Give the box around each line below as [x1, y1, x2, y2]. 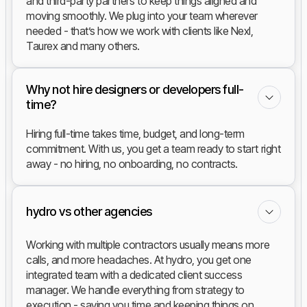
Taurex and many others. [26, 39, 140, 53]
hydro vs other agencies [26, 204, 152, 219]
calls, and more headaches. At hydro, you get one [26, 253, 251, 267]
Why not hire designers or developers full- [26, 82, 244, 97]
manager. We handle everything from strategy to [26, 283, 245, 297]
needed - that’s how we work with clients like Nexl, [26, 24, 254, 38]
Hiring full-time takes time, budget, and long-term [26, 127, 245, 141]
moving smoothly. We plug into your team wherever [26, 9, 258, 23]
